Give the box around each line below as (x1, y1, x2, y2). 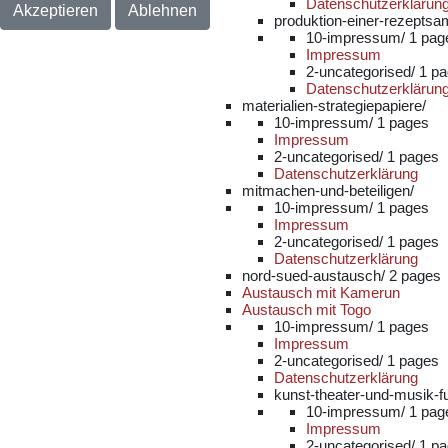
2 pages (389, 267, 441, 284)
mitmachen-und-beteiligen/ (242, 182, 414, 199)
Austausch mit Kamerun (242, 284, 400, 301)
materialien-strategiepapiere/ (242, 97, 426, 114)
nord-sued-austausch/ (242, 267, 389, 284)
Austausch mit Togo (242, 301, 371, 318)
